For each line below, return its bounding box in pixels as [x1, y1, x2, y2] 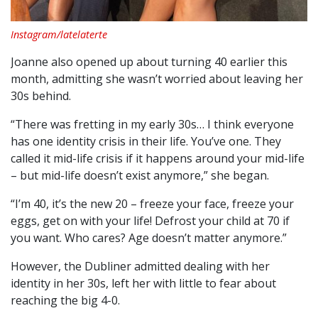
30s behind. [11, 88, 71, 104]
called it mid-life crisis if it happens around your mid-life [11, 150, 305, 167]
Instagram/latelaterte [11, 28, 107, 42]
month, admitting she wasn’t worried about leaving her [11, 71, 303, 87]
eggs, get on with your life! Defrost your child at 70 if [11, 213, 290, 229]
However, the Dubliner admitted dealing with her [11, 258, 270, 275]
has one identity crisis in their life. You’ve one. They [11, 133, 281, 150]
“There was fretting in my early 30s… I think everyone [11, 116, 294, 133]
